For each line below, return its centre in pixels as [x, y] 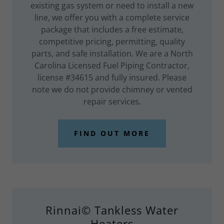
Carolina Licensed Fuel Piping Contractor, [112, 65]
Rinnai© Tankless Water [112, 210]
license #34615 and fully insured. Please [112, 77]
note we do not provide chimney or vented [112, 89]
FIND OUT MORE [112, 133]
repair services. [112, 101]
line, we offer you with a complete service [112, 17]
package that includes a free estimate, [112, 29]
